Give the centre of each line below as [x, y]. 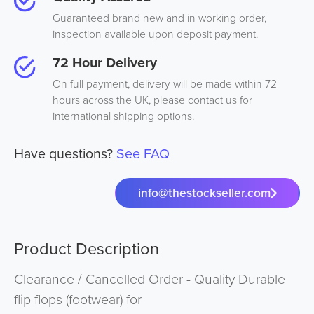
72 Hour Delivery [104, 63]
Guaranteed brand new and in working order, [159, 18]
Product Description [86, 248]
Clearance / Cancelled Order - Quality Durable [149, 280]
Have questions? [65, 153]
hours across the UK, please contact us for [152, 100]
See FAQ [143, 153]
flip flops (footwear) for [77, 300]
